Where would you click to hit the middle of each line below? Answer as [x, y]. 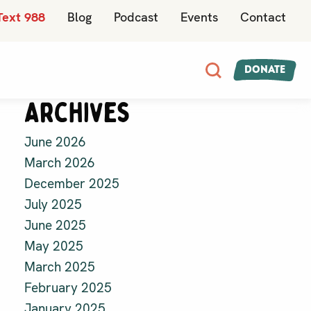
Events [199, 17]
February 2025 [68, 288]
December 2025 [72, 184]
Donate [265, 69]
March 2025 [60, 267]
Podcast [136, 17]
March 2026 [60, 163]
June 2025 [55, 226]
